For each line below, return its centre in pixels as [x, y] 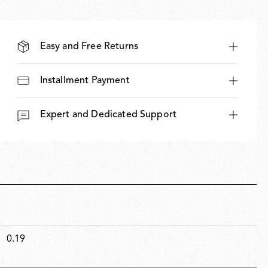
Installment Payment [85, 80]
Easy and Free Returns [89, 46]
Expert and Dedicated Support [108, 115]
